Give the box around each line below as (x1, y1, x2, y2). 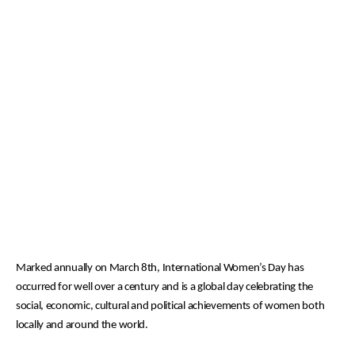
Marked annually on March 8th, (16, 262, 162, 274)
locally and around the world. (16, 319, 148, 331)
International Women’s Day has (162, 262, 304, 274)
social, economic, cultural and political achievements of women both (16, 300, 325, 312)
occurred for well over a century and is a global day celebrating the (16, 281, 313, 293)
